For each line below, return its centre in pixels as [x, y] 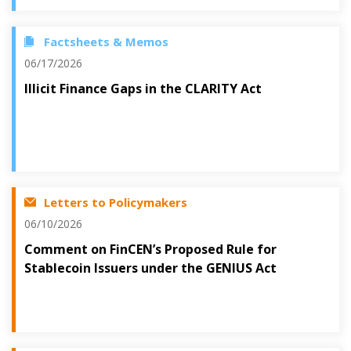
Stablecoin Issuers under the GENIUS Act [150, 268]
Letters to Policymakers [116, 202]
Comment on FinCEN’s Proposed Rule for [150, 249]
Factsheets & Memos [106, 42]
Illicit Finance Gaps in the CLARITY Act [143, 89]
